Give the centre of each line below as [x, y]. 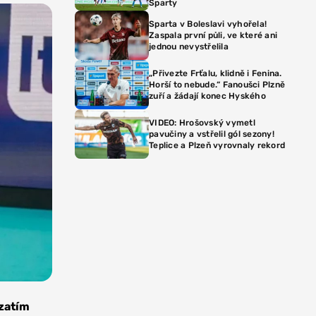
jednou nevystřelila [189, 47]
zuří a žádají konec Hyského [207, 96]
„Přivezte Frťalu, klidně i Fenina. [215, 73]
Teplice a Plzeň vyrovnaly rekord [217, 145]
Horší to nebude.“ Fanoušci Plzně [217, 85]
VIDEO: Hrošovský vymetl [202, 123]
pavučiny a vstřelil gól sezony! [212, 134]
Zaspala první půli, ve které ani [213, 35]
